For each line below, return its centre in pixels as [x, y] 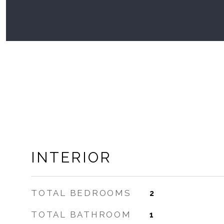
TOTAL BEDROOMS [81, 193]
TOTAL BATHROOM [81, 214]
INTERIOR [71, 157]
